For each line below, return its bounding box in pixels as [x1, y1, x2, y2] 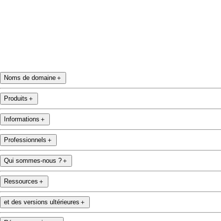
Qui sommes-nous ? [4, 157, 62, 165]
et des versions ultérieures [4, 198, 79, 206]
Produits [4, 95, 28, 103]
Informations [4, 115, 39, 123]
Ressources [4, 178, 38, 185]
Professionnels [4, 136, 46, 144]
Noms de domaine [4, 74, 56, 82]
